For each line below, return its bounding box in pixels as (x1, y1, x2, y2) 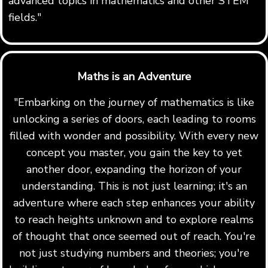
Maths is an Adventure (77, 68, 191, 84)
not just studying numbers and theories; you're (19, 246, 249, 261)
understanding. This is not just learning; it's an (21, 179, 247, 194)
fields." (8, 10, 41, 25)
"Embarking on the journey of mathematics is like (14, 95, 254, 110)
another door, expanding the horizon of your (26, 162, 242, 177)
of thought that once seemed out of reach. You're (13, 229, 255, 244)
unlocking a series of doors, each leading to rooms (12, 112, 256, 127)
